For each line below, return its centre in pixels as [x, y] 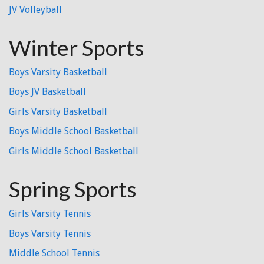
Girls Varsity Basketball [58, 111]
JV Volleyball [35, 9]
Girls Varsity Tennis [50, 213]
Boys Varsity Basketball [58, 72]
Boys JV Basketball [47, 92]
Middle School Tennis [54, 253]
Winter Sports [77, 47]
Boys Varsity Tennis [50, 233]
